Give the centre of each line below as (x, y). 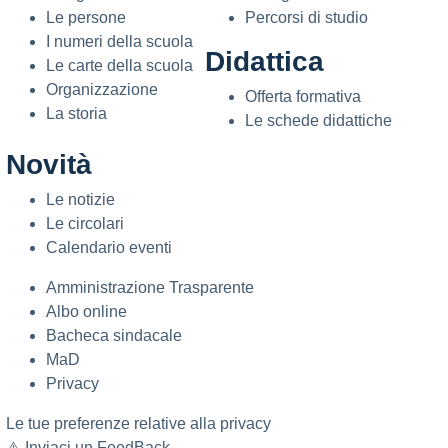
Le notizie (80, 199)
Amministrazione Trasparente (150, 287)
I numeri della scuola (119, 41)
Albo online (86, 311)
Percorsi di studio (306, 17)
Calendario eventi (109, 247)
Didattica (264, 61)
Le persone (86, 17)
